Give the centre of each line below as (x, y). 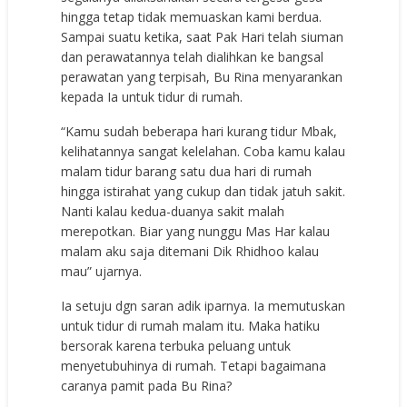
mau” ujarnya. (102, 271)
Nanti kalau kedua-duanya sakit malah (173, 211)
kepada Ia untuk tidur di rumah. (152, 96)
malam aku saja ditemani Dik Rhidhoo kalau (190, 251)
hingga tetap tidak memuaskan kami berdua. (192, 16)
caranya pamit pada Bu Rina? (147, 385)
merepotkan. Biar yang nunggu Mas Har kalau (196, 231)
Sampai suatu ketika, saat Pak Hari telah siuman (203, 36)
